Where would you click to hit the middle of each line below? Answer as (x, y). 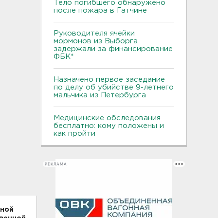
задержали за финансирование (113, 49)
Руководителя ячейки (94, 33)
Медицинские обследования (107, 118)
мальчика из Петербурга (101, 95)
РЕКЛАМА (56, 164)
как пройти (74, 134)
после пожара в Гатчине (100, 10)
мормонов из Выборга (96, 41)
